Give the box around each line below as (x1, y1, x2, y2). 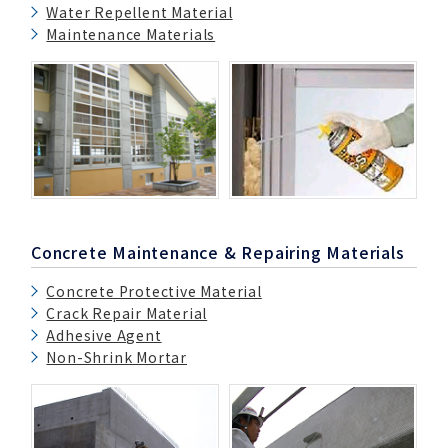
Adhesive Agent (46, 325, 162, 346)
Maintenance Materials (46, 23, 216, 44)
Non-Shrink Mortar (46, 347, 188, 368)
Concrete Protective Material (46, 281, 262, 302)
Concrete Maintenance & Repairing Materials (31, 239, 405, 264)
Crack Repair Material (46, 303, 208, 324)
